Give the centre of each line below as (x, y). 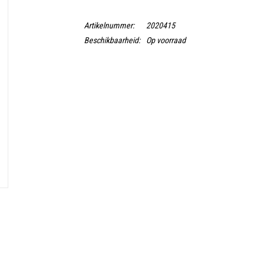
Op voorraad (166, 40)
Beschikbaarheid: (112, 40)
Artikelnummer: (109, 25)
